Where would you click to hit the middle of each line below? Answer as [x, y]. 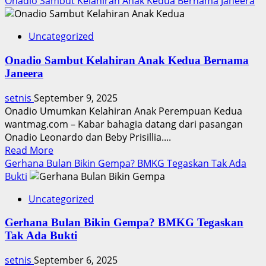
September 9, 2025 [76, 98]
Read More [29, 150]
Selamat [71, 105]
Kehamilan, [78, 66]
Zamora [70, 39]
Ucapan [70, 92]
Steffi [64, 26]
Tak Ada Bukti [41, 236]
